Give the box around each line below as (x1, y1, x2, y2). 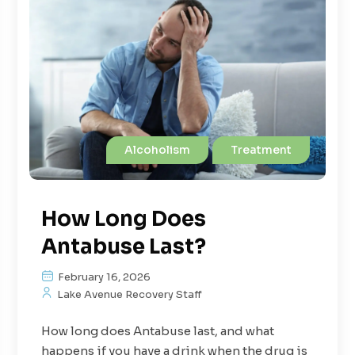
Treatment (230, 142, 292, 157)
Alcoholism (124, 142, 190, 157)
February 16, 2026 (55, 269, 151, 284)
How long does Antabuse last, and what (41, 323, 275, 338)
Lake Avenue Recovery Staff (55, 287, 203, 301)
